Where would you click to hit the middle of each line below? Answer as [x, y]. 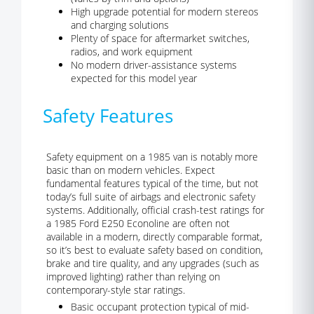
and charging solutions [120, 25]
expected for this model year [134, 78]
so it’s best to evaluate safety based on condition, [155, 250]
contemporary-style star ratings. [116, 290]
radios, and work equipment [132, 52]
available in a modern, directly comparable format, [154, 237]
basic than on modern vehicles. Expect [131, 170]
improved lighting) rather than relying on [133, 277]
